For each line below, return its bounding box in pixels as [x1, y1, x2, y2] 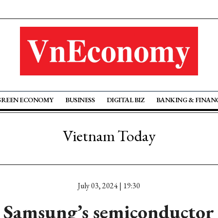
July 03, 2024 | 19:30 [78, 181, 140, 191]
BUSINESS [65, 95, 95, 104]
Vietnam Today [62, 126, 156, 146]
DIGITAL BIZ [106, 95, 145, 104]
